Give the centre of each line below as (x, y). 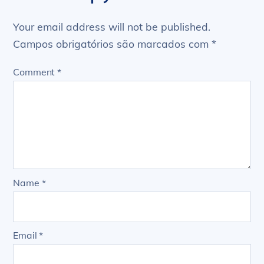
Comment (35, 72)
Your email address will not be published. (112, 27)
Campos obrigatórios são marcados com (113, 44)
